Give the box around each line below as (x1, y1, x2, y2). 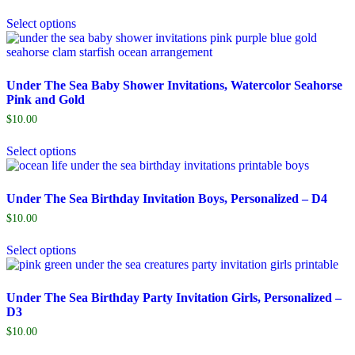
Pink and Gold (6, 92, 85, 106)
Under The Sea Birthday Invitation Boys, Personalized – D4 (6, 191, 327, 205)
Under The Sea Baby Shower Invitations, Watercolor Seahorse (6, 78, 342, 92)
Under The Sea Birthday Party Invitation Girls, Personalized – (6, 290, 342, 304)
